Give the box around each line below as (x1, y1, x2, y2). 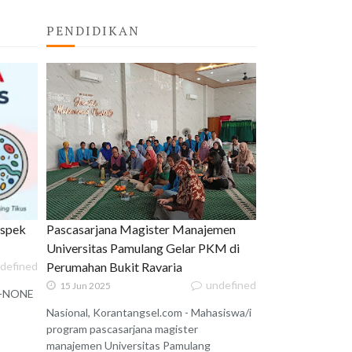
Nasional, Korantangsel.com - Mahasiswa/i (46, 306, 252, 320)
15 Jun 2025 (60, 280, 112, 292)
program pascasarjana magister (46, 322, 199, 336)
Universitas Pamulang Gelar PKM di (46, 240, 240, 256)
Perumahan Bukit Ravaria (46, 259, 183, 275)
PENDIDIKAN (46, 22, 141, 40)
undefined (206, 278, 256, 292)
